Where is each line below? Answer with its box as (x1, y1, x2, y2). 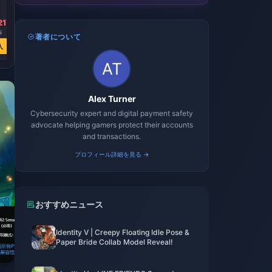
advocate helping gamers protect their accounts (30, 120, 193, 129)
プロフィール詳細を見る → (74, 151, 149, 158)
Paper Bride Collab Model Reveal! (56, 237, 173, 246)
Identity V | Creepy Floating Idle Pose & (56, 228, 189, 237)
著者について (35, 32, 81, 41)
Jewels (44, 2, 67, 11)
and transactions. (83, 132, 141, 141)
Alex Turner (87, 93, 136, 104)
